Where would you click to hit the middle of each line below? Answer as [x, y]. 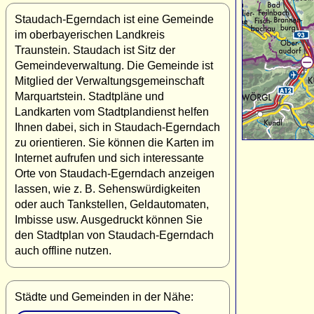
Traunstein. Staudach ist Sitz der [95, 50]
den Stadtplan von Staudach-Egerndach [114, 235]
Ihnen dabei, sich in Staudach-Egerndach [117, 127]
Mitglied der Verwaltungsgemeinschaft [109, 81]
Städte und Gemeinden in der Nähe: [104, 296]
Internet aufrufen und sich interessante [109, 158]
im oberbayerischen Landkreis [90, 34]
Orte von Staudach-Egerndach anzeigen [115, 173]
